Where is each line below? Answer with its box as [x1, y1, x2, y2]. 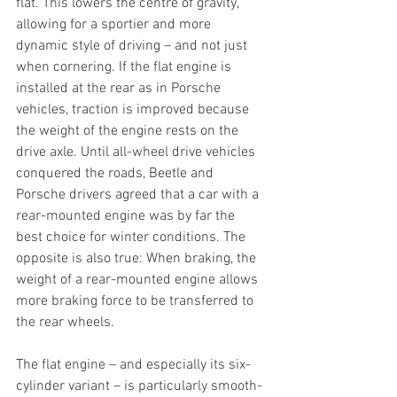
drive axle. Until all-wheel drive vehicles [16, 144, 259, 162]
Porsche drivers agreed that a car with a [16, 186, 262, 205]
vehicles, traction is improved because [16, 101, 253, 120]
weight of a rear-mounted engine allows [16, 271, 261, 290]
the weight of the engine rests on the [16, 122, 242, 141]
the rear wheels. [16, 314, 114, 332]
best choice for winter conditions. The [16, 229, 249, 247]
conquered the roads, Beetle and [16, 165, 217, 183]
